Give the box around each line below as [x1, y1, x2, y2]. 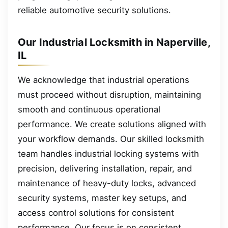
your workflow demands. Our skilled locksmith [18, 134, 204, 145]
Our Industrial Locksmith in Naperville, [18, 36, 210, 49]
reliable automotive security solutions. [18, 5, 171, 16]
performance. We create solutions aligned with [18, 119, 206, 130]
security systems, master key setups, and [18, 193, 186, 204]
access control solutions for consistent [18, 208, 174, 218]
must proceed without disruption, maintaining [18, 90, 201, 100]
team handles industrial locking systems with [18, 149, 199, 159]
